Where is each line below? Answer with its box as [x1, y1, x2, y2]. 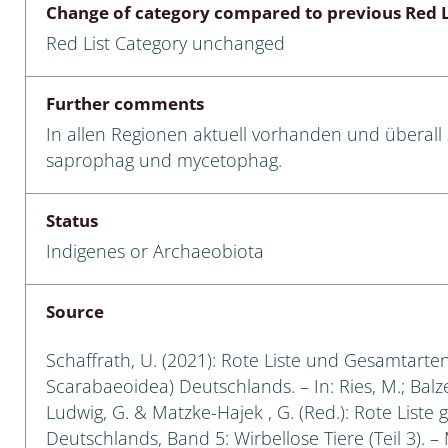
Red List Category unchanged [45, 31, 285, 56]
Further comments [45, 92, 204, 116]
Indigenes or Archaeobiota [45, 239, 264, 264]
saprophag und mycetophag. [45, 148, 282, 173]
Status [45, 209, 98, 233]
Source [45, 300, 104, 324]
